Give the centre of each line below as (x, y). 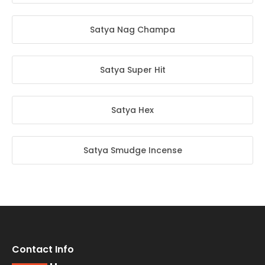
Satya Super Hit (132, 70)
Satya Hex (132, 110)
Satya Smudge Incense (132, 150)
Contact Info (43, 249)
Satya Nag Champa (132, 29)
